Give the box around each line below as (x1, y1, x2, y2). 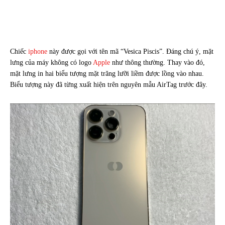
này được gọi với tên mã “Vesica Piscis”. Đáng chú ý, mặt (47, 47, 213, 55)
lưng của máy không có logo (10, 58, 93, 66)
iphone (28, 47, 47, 55)
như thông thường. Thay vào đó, (110, 58, 205, 66)
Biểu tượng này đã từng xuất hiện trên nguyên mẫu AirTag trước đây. (10, 80, 207, 88)
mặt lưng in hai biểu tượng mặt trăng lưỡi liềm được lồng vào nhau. (10, 69, 204, 77)
